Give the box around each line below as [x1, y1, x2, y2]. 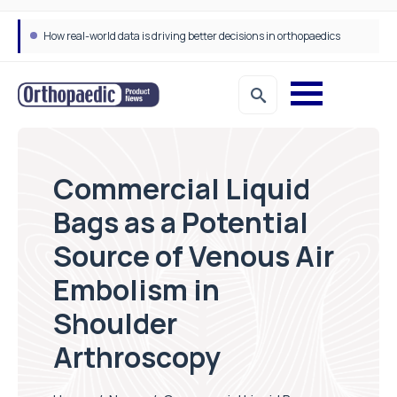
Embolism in [53, 270, 220, 309]
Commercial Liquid [53, 169, 310, 208]
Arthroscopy [53, 338, 221, 377]
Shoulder [53, 304, 177, 343]
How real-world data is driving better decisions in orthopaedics [43, 28, 340, 43]
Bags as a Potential [53, 203, 308, 242]
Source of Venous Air [53, 237, 334, 276]
